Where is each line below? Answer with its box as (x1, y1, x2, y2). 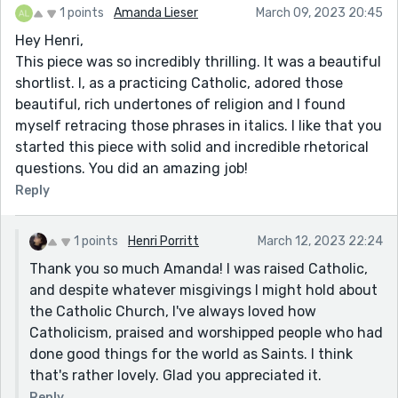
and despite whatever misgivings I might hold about (29, 281, 378, 298)
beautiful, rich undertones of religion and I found (15, 95, 346, 113)
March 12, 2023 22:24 (258, 233, 383, 249)
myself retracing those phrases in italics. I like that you (15, 116, 382, 134)
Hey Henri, (15, 31, 84, 49)
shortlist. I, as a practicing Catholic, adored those (15, 74, 343, 92)
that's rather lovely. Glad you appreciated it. (29, 366, 322, 384)
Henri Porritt (128, 233, 199, 249)
